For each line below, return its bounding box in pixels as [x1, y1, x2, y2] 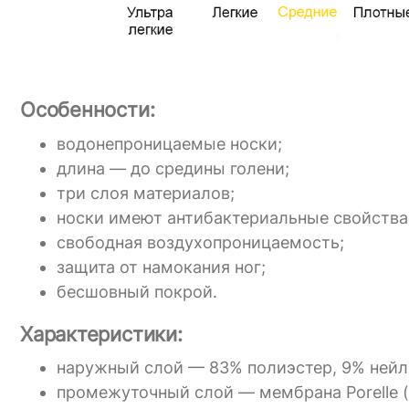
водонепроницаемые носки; [57, 133, 282, 153]
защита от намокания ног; [57, 257, 266, 277]
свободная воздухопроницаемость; [57, 232, 344, 252]
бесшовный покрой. [57, 281, 217, 301]
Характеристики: [20, 320, 183, 346]
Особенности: [20, 97, 155, 122]
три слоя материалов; [57, 183, 235, 203]
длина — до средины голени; [57, 158, 289, 178]
